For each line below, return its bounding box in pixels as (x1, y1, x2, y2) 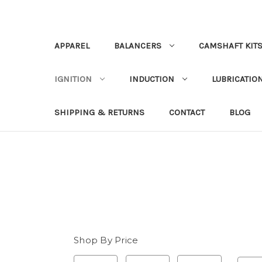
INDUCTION (129, 74, 174, 84)
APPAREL (54, 40, 89, 51)
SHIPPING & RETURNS (54, 107, 144, 118)
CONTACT (169, 107, 205, 118)
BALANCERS (114, 40, 161, 51)
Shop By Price (74, 235, 139, 246)
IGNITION (54, 74, 92, 84)
